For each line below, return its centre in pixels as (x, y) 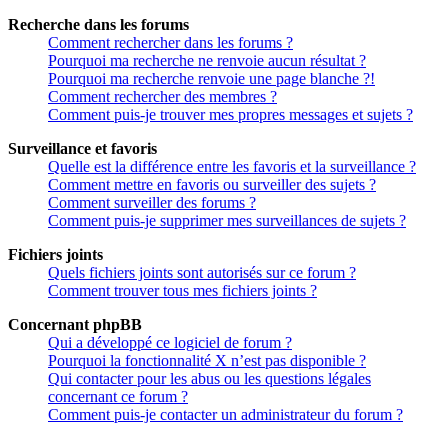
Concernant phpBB (75, 325)
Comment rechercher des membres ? (162, 97)
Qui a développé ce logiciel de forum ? (170, 343)
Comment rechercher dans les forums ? (170, 43)
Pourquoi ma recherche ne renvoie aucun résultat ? (207, 61)
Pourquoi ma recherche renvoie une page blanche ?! (211, 79)
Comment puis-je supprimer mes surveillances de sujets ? (227, 221)
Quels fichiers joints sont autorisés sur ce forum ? (202, 273)
